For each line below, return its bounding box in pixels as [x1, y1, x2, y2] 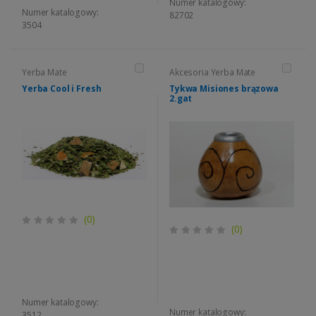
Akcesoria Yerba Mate [169, 66, 256, 79]
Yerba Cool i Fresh [22, 83, 102, 95]
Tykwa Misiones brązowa [169, 83, 279, 95]
